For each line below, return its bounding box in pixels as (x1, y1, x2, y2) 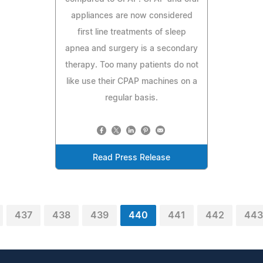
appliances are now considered (70, 11, 193, 20)
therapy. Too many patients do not (65, 60, 198, 69)
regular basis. (105, 93, 158, 102)
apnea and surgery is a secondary (65, 44, 198, 53)
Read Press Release (93, 153, 170, 162)
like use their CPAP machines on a (66, 77, 197, 86)
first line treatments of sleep (77, 28, 186, 36)
